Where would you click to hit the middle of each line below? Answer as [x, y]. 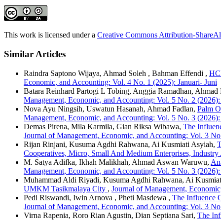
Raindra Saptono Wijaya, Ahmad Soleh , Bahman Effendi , [116, 73]
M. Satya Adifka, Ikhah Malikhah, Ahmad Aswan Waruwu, [117, 162]
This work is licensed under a [51, 35]
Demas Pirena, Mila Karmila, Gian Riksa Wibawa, [103, 126]
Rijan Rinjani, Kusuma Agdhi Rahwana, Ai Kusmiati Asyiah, [120, 144]
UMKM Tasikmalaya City [66, 188]
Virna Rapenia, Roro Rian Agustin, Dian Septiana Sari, [110, 215]
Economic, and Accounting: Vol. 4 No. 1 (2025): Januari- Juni [120, 82]
